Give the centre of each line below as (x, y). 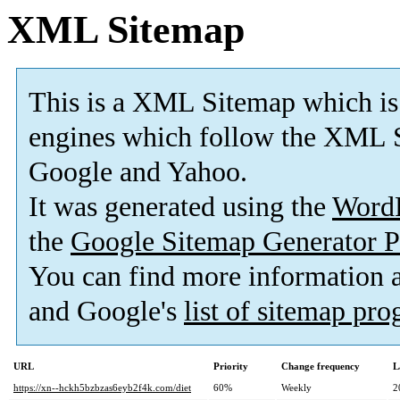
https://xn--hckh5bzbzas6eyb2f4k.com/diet (102, 388)
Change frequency (321, 367)
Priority (231, 367)
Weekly (296, 388)
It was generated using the (180, 207)
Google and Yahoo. (138, 172)
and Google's (106, 312)
